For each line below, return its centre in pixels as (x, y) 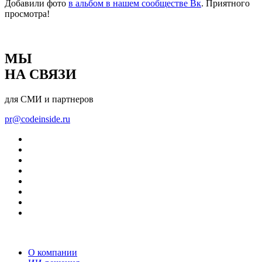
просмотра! (27, 13)
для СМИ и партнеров (49, 99)
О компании (53, 252)
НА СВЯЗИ (41, 74)
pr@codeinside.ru (37, 119)
